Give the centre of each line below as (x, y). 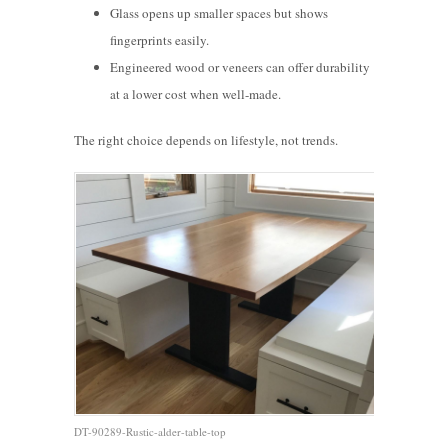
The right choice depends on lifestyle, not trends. (206, 139)
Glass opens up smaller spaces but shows (219, 12)
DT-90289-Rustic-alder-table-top (150, 431)
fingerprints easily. (160, 39)
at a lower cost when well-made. (196, 93)
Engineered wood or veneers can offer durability (240, 66)
